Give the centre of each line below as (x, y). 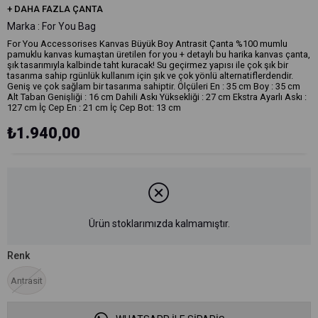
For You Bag (69, 26)
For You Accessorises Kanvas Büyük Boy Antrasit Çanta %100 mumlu (147, 44)
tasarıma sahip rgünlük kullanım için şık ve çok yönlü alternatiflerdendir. (150, 76)
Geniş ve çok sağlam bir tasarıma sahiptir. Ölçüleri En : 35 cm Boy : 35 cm (154, 86)
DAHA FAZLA (43, 9)
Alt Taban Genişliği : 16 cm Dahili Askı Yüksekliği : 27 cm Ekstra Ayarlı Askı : (157, 97)
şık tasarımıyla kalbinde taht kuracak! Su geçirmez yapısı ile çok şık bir (148, 65)
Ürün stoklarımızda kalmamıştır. (159, 224)
